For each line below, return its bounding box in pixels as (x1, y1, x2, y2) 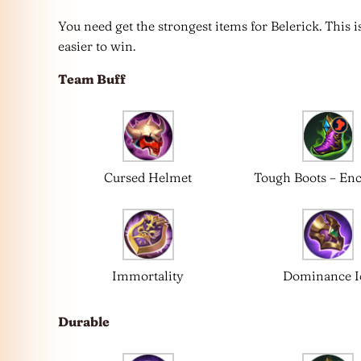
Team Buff (58, 70, 126, 87)
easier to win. (58, 37, 135, 54)
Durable (58, 313, 110, 330)
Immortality (112, 267, 185, 284)
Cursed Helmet (104, 168, 193, 185)
